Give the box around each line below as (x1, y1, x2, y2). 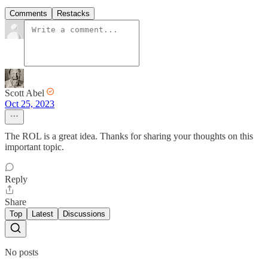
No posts (5, 247, 38, 258)
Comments (10, 9, 47, 19)
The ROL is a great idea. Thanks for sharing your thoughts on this (5, 131, 253, 142)
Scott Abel (5, 88, 44, 99)
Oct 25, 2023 (5, 99, 54, 109)
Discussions (63, 209, 105, 219)
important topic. (5, 142, 64, 153)
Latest (32, 209, 53, 219)
